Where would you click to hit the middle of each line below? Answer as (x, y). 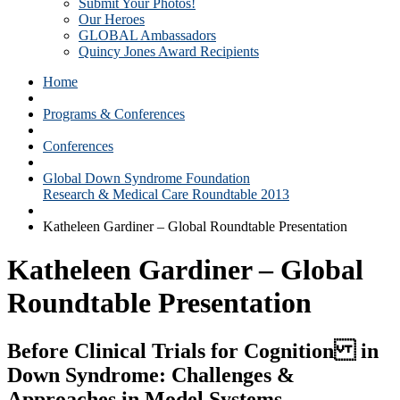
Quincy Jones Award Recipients (169, 51)
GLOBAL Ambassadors (147, 35)
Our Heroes (112, 19)
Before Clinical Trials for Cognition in (193, 350)
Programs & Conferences (114, 114)
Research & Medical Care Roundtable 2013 (166, 194)
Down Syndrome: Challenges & (151, 375)
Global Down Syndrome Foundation (146, 178)
